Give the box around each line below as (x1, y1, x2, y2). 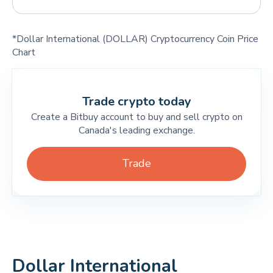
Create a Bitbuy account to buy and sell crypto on (30, 110, 243, 124)
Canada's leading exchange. (78, 124, 195, 137)
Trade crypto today (82, 93, 191, 110)
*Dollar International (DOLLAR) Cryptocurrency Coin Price (12, 32, 258, 46)
